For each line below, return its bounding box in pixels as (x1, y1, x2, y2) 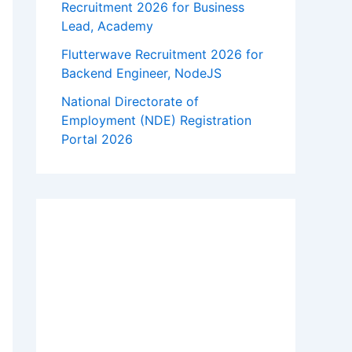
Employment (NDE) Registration (61, 112, 251, 129)
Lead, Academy (61, 18, 153, 35)
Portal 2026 (61, 131, 133, 148)
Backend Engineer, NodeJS (61, 65, 222, 82)
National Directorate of (61, 93, 199, 110)
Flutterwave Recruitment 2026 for (61, 46, 263, 63)
